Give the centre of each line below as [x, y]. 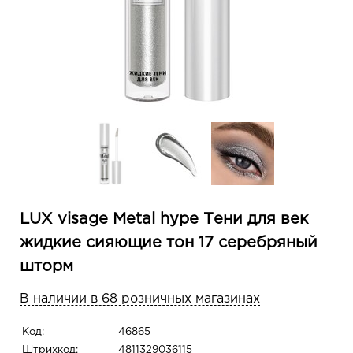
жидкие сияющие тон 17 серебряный [169, 243]
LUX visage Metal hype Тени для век [164, 219]
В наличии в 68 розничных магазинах [140, 299]
